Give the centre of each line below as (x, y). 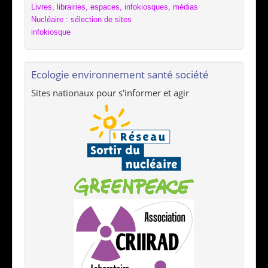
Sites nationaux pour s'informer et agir (110, 93)
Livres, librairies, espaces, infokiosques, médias (115, 7)
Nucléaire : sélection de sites (81, 20)
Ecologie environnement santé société (120, 75)
